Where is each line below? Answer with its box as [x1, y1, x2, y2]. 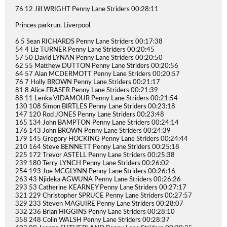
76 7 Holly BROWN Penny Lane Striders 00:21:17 [15, 79, 160, 86]
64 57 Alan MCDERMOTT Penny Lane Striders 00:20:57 [15, 71, 180, 78]
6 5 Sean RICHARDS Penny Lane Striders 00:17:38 [15, 39, 163, 45]
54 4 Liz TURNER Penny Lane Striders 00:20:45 [15, 47, 155, 53]
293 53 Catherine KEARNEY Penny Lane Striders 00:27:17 [15, 184, 186, 191]
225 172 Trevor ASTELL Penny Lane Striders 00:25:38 [15, 152, 175, 159]
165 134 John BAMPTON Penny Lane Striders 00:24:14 [15, 120, 179, 126]
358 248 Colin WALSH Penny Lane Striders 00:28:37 [15, 217, 170, 223]
